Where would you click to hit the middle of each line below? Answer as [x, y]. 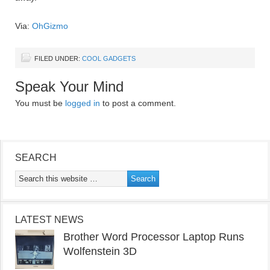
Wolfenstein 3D [100, 251]
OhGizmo [50, 26]
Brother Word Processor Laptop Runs [154, 237]
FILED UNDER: [58, 58]
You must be [40, 103]
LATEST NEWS [49, 220]
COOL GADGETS [109, 58]
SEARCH [36, 158]
